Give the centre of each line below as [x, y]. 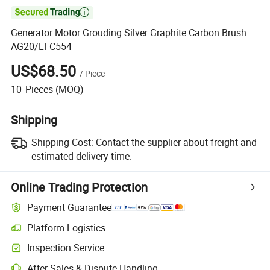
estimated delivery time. [81, 156]
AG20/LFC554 [42, 47]
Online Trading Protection [80, 187]
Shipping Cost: [62, 142]
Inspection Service [66, 248]
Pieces [39, 89]
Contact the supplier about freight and [176, 142]
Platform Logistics [67, 228]
